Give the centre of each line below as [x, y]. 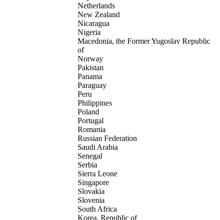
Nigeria [89, 32]
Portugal [91, 121]
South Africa [97, 209]
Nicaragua [94, 24]
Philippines [95, 103]
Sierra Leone [97, 174]
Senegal [90, 156]
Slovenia [91, 200]
